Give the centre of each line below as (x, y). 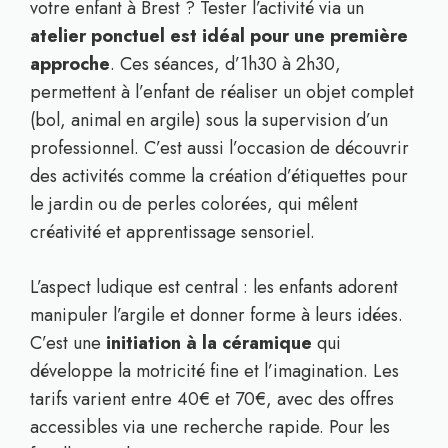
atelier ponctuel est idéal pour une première (219, 36)
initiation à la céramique (209, 343)
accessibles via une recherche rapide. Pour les (210, 427)
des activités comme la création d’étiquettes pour (219, 176)
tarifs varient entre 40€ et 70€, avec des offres (212, 399)
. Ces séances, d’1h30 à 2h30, (225, 64)
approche (70, 64)
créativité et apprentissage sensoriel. (172, 232)
